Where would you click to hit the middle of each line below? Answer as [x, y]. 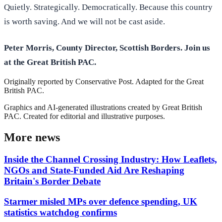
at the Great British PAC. [50, 62]
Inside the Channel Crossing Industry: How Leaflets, [111, 160]
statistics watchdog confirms [60, 212]
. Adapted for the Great [168, 82]
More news [32, 138]
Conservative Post [104, 82]
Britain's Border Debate [52, 181]
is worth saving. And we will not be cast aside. [84, 22]
